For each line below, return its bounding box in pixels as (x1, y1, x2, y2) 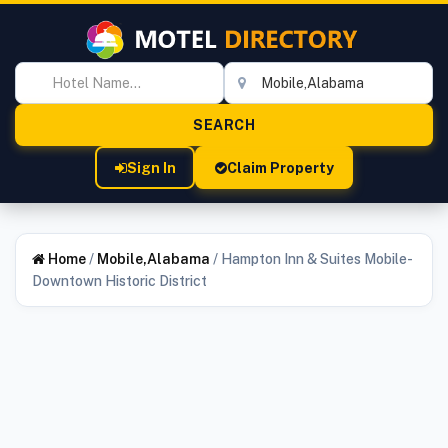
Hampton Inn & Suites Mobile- (221, 251, 411, 267)
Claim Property (226, 159, 334, 176)
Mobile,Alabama (97, 251, 210, 267)
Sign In (126, 159, 176, 176)
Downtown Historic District (32, 273, 207, 289)
